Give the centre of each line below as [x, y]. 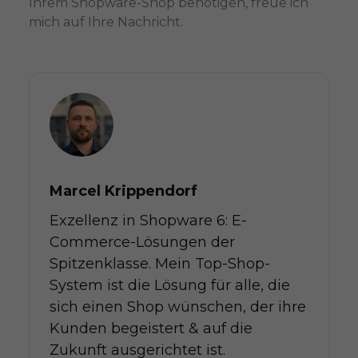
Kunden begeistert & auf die [151, 328]
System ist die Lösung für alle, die [169, 285]
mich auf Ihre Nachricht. [105, 22]
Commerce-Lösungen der [142, 242]
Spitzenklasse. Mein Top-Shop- [159, 263]
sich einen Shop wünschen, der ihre [177, 306]
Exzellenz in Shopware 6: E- [148, 220]
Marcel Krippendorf [123, 191]
